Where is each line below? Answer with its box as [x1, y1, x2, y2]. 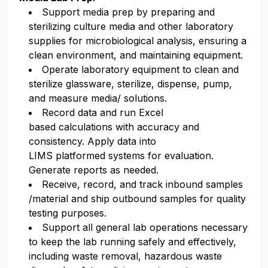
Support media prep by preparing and [42, 6, 215, 18]
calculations [59, 121, 112, 133]
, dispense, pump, [151, 78, 232, 90]
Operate [42, 63, 78, 75]
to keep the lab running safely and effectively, [29, 236, 236, 248]
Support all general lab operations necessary [42, 221, 248, 233]
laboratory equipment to [78, 63, 194, 75]
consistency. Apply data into [29, 135, 156, 147]
